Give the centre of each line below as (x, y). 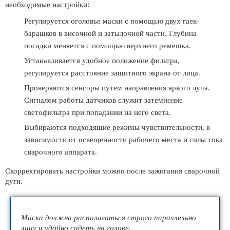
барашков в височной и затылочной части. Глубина (110, 33)
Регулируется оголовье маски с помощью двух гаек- (112, 21)
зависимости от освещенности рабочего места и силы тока (123, 140)
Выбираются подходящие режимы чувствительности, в (117, 127)
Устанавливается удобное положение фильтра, (102, 61)
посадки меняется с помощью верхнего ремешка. (108, 46)
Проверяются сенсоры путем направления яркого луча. (117, 88)
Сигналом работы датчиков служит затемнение (103, 100)
